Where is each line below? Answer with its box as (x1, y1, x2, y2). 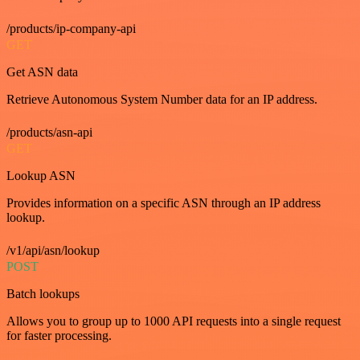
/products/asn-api (6, 125, 92, 139)
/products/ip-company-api (6, 22, 136, 35)
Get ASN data (6, 65, 78, 79)
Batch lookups (6, 287, 80, 301)
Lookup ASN (6, 169, 76, 182)
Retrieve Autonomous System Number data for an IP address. (6, 92, 317, 106)
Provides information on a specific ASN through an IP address (6, 196, 321, 210)
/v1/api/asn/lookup (6, 243, 100, 257)
